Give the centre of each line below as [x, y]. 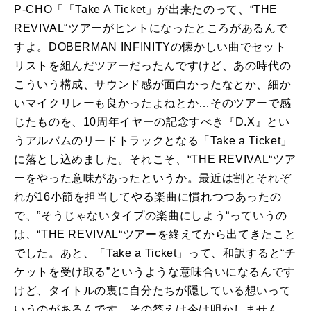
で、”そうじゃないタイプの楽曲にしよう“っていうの [151, 216]
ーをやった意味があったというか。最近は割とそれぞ [153, 178]
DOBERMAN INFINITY [109, 47]
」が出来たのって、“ [200, 10]
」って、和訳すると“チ [236, 253]
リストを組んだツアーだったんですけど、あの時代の [153, 66]
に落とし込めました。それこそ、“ [103, 160]
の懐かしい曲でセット [228, 47]
